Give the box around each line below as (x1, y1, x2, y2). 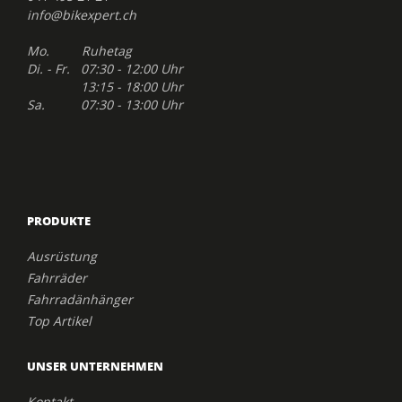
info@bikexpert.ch (27, 5, 136, 23)
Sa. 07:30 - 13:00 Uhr (27, 95, 183, 113)
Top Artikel (27, 311, 92, 329)
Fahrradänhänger (27, 290, 133, 308)
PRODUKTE (27, 212, 91, 229)
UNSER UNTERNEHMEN (27, 357, 163, 374)
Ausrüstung (27, 247, 97, 265)
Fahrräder (27, 268, 87, 286)
